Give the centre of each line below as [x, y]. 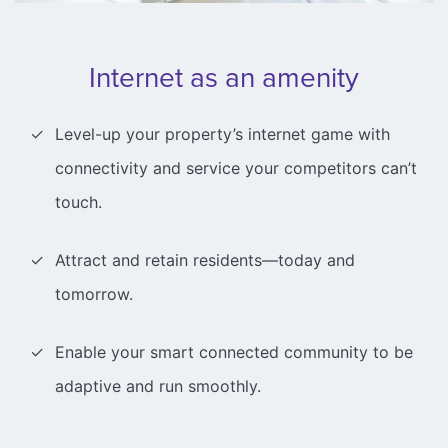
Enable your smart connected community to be [234, 352]
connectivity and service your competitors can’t [236, 168]
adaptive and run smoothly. [158, 386]
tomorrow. [94, 294]
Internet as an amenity [224, 77]
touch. [78, 202]
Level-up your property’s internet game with [222, 134]
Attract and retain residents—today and [205, 260]
